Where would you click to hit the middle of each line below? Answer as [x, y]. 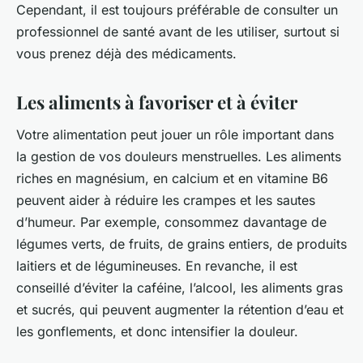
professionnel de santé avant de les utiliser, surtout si [178, 32]
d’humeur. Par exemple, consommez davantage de [171, 222]
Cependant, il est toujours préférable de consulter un [177, 10]
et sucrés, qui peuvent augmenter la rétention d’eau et [180, 310]
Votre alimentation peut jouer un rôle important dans [175, 135]
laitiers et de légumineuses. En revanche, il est [157, 266]
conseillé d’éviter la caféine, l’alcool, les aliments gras [179, 288]
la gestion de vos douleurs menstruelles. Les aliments [179, 157]
